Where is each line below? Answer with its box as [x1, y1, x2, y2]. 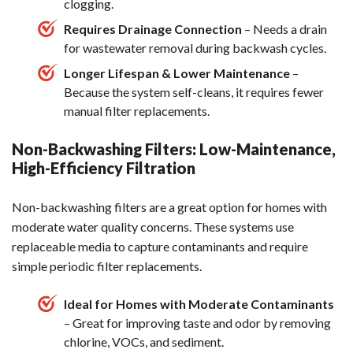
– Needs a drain [242, 21, 327, 37]
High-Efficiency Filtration [12, 158, 195, 178]
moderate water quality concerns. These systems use [12, 219, 294, 235]
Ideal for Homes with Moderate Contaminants [64, 296, 334, 312]
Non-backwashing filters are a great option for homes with [12, 199, 327, 215]
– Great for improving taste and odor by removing [64, 315, 331, 331]
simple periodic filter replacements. [12, 258, 202, 274]
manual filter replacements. [64, 103, 210, 119]
